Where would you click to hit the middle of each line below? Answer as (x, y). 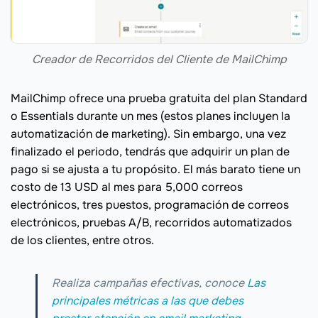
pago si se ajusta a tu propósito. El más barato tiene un (155, 169)
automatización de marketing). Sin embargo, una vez (148, 133)
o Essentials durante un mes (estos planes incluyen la (150, 116)
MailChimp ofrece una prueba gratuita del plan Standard (159, 98)
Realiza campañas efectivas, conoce (149, 283)
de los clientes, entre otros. (82, 240)
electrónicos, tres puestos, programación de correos (150, 204)
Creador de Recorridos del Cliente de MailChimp (159, 59)
